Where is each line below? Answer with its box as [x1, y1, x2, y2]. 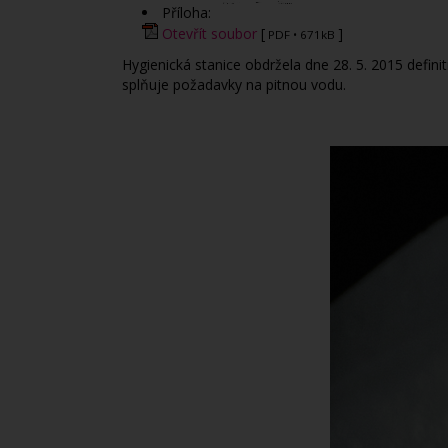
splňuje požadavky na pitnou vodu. [122, 75, 346, 94]
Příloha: [162, 3, 215, 22]
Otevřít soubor [158, 24, 257, 43]
